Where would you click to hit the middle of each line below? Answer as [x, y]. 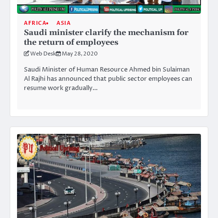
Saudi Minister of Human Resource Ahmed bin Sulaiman [107, 70]
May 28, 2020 [80, 54]
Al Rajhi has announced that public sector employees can [108, 79]
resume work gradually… [61, 88]
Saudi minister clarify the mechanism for [106, 33]
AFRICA [35, 23]
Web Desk [43, 54]
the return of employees [71, 43]
